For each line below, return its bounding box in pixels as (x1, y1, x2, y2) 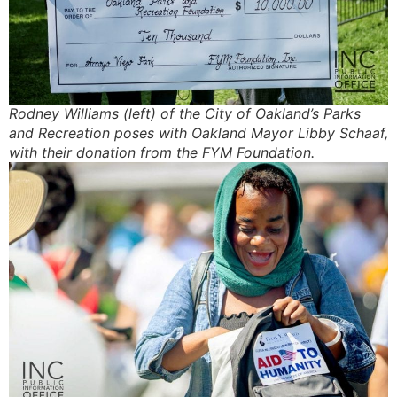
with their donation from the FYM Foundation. (9, 144, 315, 162)
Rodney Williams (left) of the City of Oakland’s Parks (9, 105, 361, 123)
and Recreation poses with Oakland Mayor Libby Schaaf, (9, 124, 388, 143)
